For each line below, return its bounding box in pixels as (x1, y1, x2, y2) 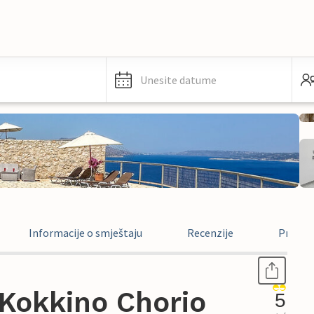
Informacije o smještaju (29, 226, 142, 240)
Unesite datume (140, 73, 217, 87)
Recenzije (187, 226, 233, 240)
